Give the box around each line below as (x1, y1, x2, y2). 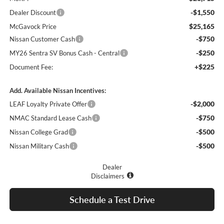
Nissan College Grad (9, 128, 68, 136)
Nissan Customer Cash (9, 35, 75, 43)
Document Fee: (9, 63, 53, 71)
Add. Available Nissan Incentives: (9, 86, 106, 95)
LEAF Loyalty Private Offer (9, 100, 87, 108)
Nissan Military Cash (9, 142, 69, 150)
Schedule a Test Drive (69, 194, 155, 205)
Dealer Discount (9, 8, 56, 17)
